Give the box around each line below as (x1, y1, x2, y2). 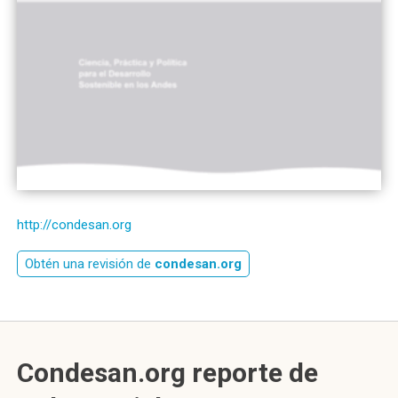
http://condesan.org (17, 217, 131, 233)
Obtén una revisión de (25, 256, 155, 272)
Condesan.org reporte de (17, 357, 318, 388)
